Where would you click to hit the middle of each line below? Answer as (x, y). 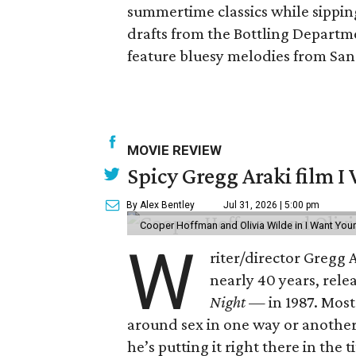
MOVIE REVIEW (174, 150)
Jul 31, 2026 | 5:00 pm (271, 205)
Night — (238, 302)
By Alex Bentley (161, 205)
